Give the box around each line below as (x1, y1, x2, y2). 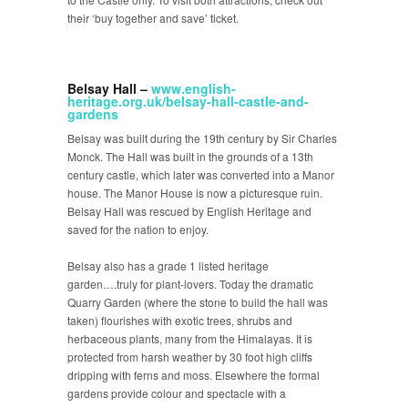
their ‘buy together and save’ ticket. (67, 10, 239, 25)
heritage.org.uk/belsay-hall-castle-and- (67, 92, 309, 110)
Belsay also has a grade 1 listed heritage (67, 258, 269, 273)
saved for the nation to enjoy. (67, 221, 209, 237)
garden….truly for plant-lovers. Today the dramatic (67, 276, 313, 291)
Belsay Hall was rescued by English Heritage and (67, 203, 311, 219)
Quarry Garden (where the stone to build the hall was (67, 294, 328, 310)
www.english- (151, 79, 236, 97)
